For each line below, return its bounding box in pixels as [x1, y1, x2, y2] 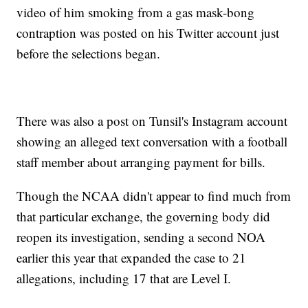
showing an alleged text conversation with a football [16, 133, 288, 151]
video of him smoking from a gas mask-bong [16, 3, 255, 21]
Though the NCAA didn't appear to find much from [16, 187, 291, 205]
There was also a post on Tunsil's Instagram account [16, 112, 288, 130]
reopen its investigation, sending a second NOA [16, 228, 266, 246]
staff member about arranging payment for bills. [16, 153, 266, 171]
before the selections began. [16, 45, 161, 63]
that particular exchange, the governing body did [16, 208, 271, 225]
